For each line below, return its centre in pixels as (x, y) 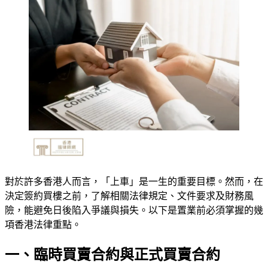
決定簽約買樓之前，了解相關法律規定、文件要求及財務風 (129, 196)
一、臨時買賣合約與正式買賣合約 (112, 255)
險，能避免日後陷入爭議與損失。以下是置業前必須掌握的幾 (134, 211)
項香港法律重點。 (43, 225)
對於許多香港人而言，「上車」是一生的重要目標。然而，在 (134, 182)
